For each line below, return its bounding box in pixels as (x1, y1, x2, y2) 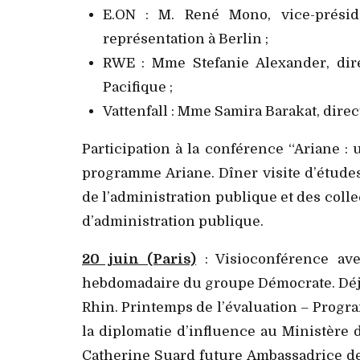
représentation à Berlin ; (102, 31, 268, 47)
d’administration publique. (82, 213, 264, 229)
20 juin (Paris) (82, 251, 197, 267)
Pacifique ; (102, 79, 173, 95)
